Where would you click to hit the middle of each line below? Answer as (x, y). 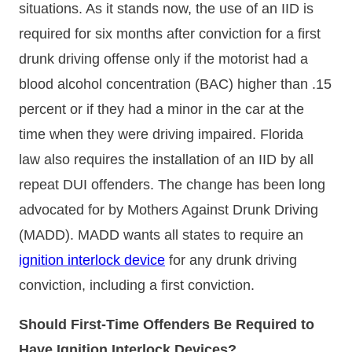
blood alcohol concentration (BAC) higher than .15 (175, 84)
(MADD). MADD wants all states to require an (161, 235)
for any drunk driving (231, 260)
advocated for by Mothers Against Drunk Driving (169, 209)
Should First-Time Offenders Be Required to (167, 324)
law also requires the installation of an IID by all (166, 159)
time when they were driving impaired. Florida (161, 134)
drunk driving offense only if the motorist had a (163, 59)
